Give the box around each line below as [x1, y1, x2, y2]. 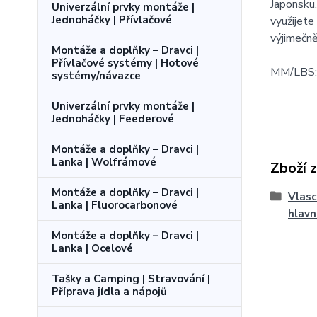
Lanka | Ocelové [52, 241, 133, 255]
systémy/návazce [52, 69, 141, 83]
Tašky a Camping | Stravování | [52, 272, 210, 286]
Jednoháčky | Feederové [52, 112, 174, 126]
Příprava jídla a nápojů [52, 284, 167, 299]
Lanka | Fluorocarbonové [52, 198, 178, 212]
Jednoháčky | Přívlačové [52, 13, 172, 27]
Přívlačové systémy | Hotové [52, 56, 199, 70]
